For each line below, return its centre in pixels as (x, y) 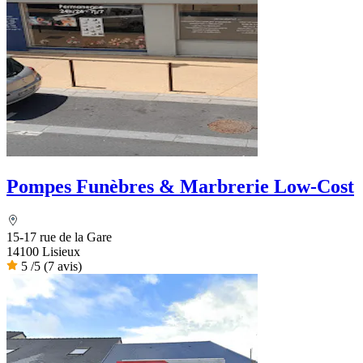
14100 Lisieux (43, 251)
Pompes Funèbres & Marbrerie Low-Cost (180, 186)
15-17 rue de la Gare (59, 237)
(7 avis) (63, 266)
